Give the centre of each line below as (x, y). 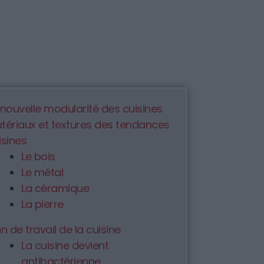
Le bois (38, 156)
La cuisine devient (65, 245)
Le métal (42, 172)
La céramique (55, 188)
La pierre (42, 204)
